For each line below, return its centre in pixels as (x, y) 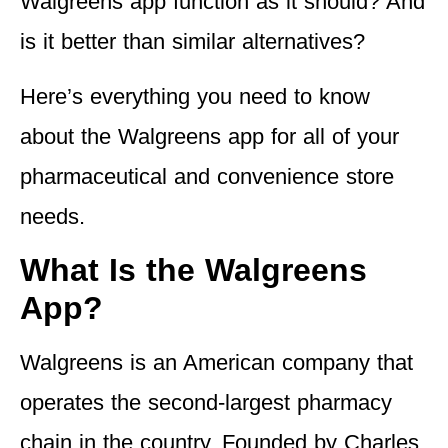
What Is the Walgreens (193, 270)
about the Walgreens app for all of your (209, 136)
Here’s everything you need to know (195, 96)
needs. (52, 216)
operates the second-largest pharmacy (206, 403)
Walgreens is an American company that (216, 363)
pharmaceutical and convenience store (207, 176)
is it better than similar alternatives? (192, 42)
